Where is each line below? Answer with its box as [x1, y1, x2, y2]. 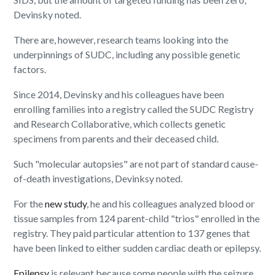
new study [45, 198, 87, 210]
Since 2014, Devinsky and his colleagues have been [14, 88, 225, 101]
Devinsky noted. [14, 9, 82, 21]
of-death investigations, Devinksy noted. [14, 172, 183, 185]
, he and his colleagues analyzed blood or [87, 198, 255, 210]
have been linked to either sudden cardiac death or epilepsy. [14, 242, 261, 254]
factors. [14, 63, 47, 76]
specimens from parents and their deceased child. [14, 133, 219, 145]
